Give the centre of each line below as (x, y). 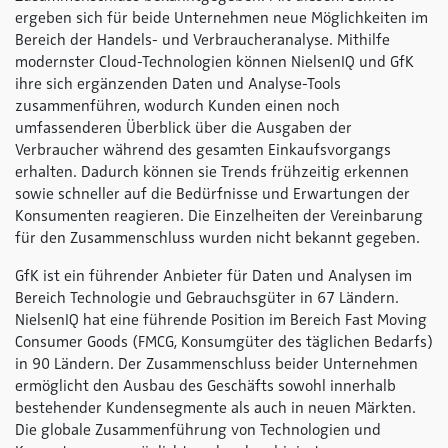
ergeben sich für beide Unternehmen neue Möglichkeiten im (221, 18)
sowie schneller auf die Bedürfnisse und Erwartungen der (212, 194)
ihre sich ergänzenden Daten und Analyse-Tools (178, 84)
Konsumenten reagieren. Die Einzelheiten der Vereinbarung (219, 216)
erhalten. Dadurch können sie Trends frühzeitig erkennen (212, 172)
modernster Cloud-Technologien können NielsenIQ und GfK (214, 62)
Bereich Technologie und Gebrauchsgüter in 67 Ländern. (207, 298)
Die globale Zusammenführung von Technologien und (198, 430)
